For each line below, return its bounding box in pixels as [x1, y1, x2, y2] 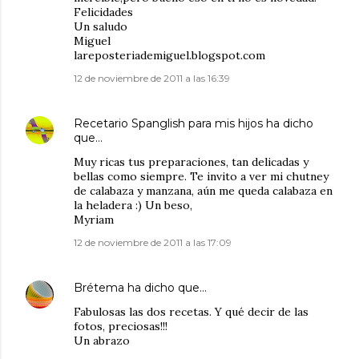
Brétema [74, 280, 124, 296]
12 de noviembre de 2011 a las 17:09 [74, 236, 232, 249]
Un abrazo [74, 333, 130, 349]
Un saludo [74, 19, 127, 34]
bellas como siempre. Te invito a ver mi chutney [74, 169, 329, 184]
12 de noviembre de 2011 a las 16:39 [74, 72, 230, 85]
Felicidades [74, 5, 133, 20]
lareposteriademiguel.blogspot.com [74, 48, 265, 63]
